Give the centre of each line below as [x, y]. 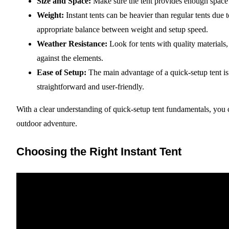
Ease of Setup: [62, 72]
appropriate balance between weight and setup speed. [122, 29]
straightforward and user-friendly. [90, 86]
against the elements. [70, 58]
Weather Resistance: [72, 43]
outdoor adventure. [47, 123]
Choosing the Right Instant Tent [99, 152]
